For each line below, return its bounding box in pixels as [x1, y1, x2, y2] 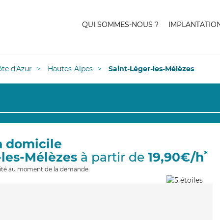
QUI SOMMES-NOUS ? [82, 20, 159, 29]
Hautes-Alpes [48, 64, 93, 73]
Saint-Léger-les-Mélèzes [109, 64, 194, 73]
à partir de [77, 150, 148, 165]
